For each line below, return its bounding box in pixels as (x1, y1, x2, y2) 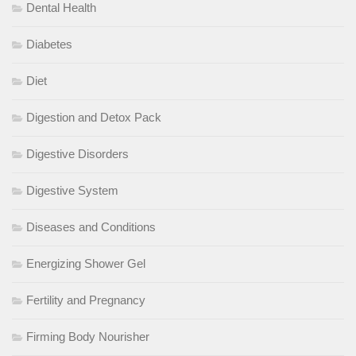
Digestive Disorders (26, 147, 129, 161)
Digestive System (26, 184, 118, 198)
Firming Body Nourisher (26, 330, 149, 344)
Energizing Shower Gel (26, 257, 145, 271)
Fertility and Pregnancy (26, 293, 145, 308)
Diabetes (26, 37, 72, 52)
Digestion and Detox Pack (26, 110, 161, 125)
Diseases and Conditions (26, 220, 156, 234)
